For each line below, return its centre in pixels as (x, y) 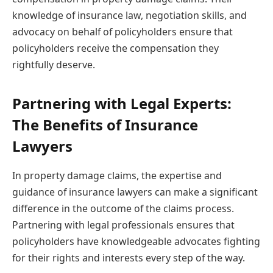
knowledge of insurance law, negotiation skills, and (129, 15)
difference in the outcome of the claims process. (123, 208)
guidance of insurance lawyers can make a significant (135, 192)
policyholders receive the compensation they (115, 48)
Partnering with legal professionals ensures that (123, 225)
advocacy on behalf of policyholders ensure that (122, 31)
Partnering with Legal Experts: (122, 104)
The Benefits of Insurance (105, 125)
